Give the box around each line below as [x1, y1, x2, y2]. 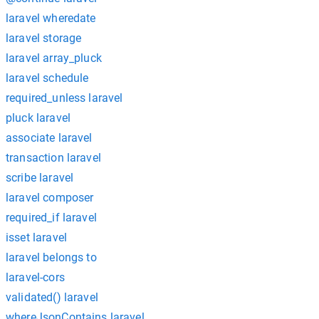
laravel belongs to [6, 251, 97, 264]
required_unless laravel [6, 91, 123, 105]
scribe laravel [6, 171, 74, 184]
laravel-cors [6, 271, 65, 284]
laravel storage [6, 31, 82, 45]
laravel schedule [6, 71, 89, 85]
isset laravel [6, 231, 67, 244]
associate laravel [6, 131, 93, 145]
